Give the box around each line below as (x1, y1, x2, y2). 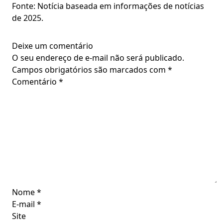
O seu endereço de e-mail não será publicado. (12, 52, 184, 63)
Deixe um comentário (12, 40, 93, 51)
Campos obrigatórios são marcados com (12, 64, 168, 75)
